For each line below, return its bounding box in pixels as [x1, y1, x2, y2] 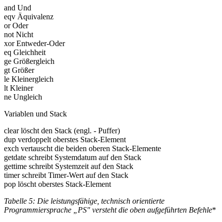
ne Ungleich [4, 92, 42, 101]
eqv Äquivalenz [4, 12, 54, 21]
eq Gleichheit [4, 48, 46, 56]
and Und [4, 3, 31, 12]
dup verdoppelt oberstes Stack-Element [4, 135, 126, 144]
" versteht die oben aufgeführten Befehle [87, 205, 212, 214]
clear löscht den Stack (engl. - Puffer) [4, 126, 120, 135]
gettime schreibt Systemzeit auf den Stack [4, 162, 133, 170]
